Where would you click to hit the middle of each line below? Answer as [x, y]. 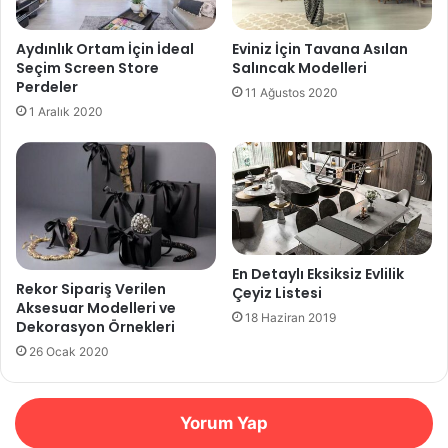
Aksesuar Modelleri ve [96, 307]
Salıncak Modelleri [299, 67]
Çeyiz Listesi [277, 292]
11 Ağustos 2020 [291, 92]
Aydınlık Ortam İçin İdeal [105, 48]
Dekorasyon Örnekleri [95, 326]
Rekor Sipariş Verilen [91, 288]
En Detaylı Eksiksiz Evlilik [318, 273]
